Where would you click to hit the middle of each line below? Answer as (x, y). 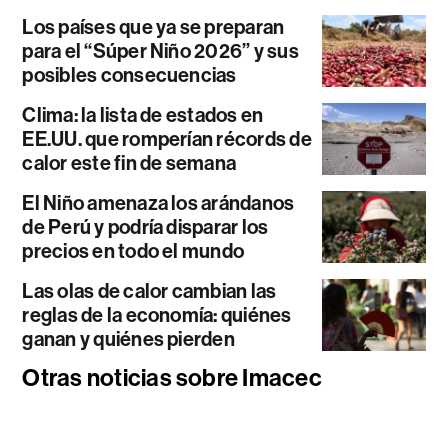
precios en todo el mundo (133, 250)
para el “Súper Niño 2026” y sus (160, 50)
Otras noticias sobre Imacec (172, 377)
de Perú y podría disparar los (145, 226)
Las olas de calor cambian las (149, 290)
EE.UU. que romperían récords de (167, 138)
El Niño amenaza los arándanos (158, 202)
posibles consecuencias (129, 74)
